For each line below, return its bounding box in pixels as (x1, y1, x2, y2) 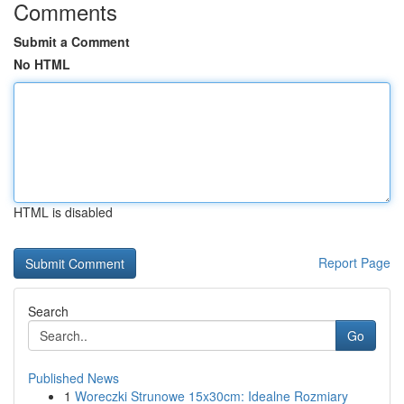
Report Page (318, 253, 390, 271)
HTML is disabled (14, 203, 113, 221)
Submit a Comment (14, 32, 130, 50)
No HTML (14, 55, 70, 73)
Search (28, 302, 69, 320)
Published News (28, 369, 119, 387)
